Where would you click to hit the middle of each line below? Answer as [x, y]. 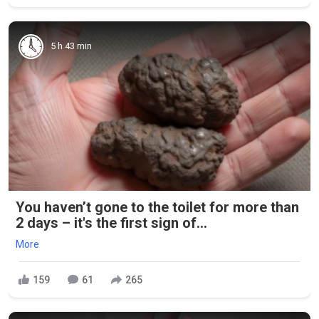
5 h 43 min [71, 46]
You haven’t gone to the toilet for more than [157, 208]
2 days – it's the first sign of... [111, 223]
